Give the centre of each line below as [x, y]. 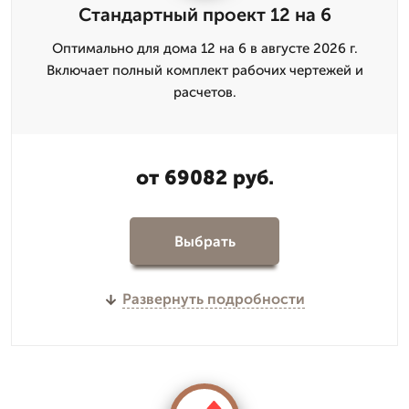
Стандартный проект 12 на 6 [204, 15]
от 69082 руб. [204, 178]
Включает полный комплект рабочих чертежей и [204, 70]
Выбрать [204, 241]
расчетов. [204, 92]
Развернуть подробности [213, 299]
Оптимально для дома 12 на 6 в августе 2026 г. [204, 48]
